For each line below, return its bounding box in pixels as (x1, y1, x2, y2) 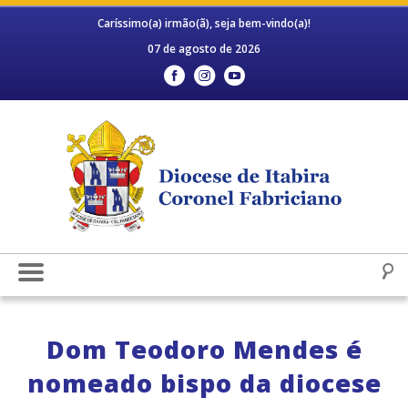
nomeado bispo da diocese (26, 366, 382, 401)
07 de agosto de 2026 (148, 41, 260, 56)
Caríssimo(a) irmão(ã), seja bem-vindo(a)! (97, 15, 311, 31)
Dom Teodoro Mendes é (46, 332, 362, 367)
